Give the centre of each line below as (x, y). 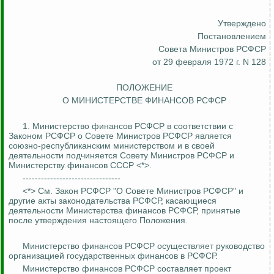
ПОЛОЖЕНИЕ (144, 88)
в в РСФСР (194, 256)
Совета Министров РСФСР (212, 49)
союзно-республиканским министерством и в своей (112, 146)
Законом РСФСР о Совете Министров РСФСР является (120, 136)
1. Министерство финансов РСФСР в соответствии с (128, 126)
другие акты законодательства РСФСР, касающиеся (113, 201)
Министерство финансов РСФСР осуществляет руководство (144, 246)
